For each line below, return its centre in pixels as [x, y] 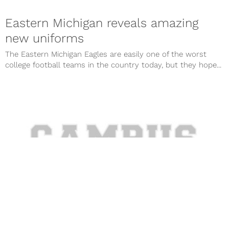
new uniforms [44, 39]
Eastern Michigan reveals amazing [102, 23]
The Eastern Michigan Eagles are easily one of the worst [106, 54]
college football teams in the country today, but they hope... [113, 65]
